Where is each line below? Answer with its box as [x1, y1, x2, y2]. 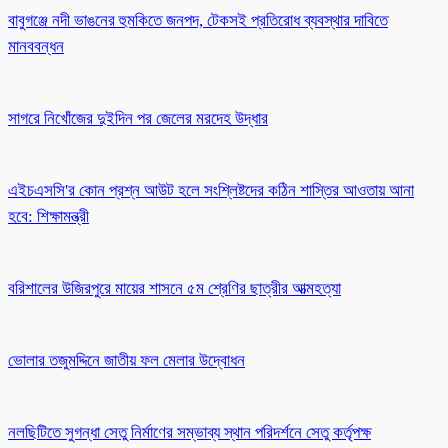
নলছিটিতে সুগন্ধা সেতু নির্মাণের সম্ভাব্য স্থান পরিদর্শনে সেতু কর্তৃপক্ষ [8, 422, 371, 442]
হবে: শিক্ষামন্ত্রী [8, 206, 89, 226]
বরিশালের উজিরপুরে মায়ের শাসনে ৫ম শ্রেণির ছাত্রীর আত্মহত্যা [8, 278, 341, 298]
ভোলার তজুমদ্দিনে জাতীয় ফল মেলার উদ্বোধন [8, 350, 245, 370]
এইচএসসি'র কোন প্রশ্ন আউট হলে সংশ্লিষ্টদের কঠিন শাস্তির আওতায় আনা [8, 180, 414, 200]
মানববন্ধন [8, 36, 64, 56]
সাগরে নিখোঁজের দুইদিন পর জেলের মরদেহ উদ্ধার [8, 108, 268, 128]
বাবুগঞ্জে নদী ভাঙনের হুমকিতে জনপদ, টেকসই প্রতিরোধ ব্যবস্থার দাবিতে [8, 10, 388, 30]
